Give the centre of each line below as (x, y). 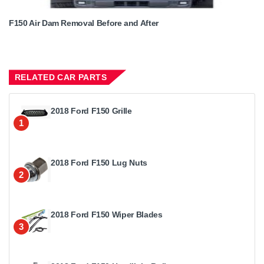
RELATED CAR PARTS (61, 77)
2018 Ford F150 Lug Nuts (99, 163)
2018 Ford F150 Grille (91, 111)
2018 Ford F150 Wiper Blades (107, 215)
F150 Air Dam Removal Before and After (84, 23)
